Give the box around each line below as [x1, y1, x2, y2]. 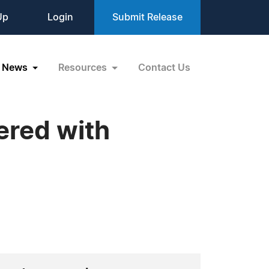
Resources [58, 62, 110, 73]
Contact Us [138, 62, 190, 73]
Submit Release [112, 13, 183, 22]
